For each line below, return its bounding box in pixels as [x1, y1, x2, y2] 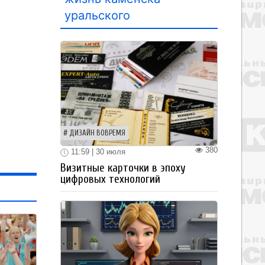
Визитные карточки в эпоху [60, 161, 186, 174]
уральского [64, 8, 130, 22]
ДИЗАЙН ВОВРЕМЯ [69, 129, 125, 137]
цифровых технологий [60, 172, 160, 186]
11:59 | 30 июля [69, 147, 125, 156]
